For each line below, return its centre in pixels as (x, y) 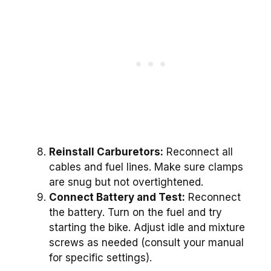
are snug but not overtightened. (126, 182)
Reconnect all (198, 152)
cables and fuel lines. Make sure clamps (146, 167)
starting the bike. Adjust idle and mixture (147, 228)
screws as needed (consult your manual (146, 243)
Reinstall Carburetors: (106, 152)
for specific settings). (100, 258)
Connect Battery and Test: (117, 198)
